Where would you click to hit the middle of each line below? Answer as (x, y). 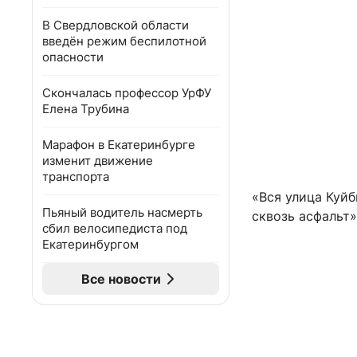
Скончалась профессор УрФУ (127, 93)
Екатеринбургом (90, 244)
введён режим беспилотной (124, 41)
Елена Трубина (86, 109)
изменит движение (98, 161)
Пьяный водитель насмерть (122, 212)
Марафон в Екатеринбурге (119, 145)
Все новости (121, 279)
